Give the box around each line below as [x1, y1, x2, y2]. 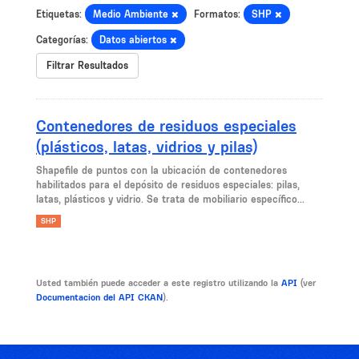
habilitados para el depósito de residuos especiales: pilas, [36, 179, 300, 191]
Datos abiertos [99, 34, 170, 46]
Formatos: [194, 8, 240, 20]
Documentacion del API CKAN [36, 292, 163, 303]
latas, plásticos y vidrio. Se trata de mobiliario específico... [36, 193, 305, 205]
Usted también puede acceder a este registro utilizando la [36, 277, 281, 288]
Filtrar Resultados [46, 59, 128, 71]
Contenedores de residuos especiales [36, 116, 296, 135]
